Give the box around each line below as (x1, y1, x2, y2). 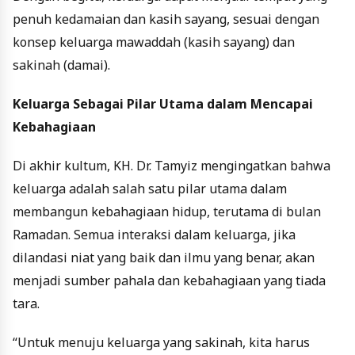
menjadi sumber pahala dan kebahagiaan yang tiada (13, 272, 326, 290)
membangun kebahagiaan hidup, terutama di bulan (13, 203, 321, 221)
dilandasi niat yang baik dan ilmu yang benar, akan (13, 249, 315, 267)
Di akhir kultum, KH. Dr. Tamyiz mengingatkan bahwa (13, 157, 330, 175)
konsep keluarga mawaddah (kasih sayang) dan (13, 33, 295, 52)
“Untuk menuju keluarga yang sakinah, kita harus (13, 334, 310, 352)
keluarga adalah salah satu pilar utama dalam (13, 180, 287, 198)
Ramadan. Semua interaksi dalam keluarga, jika (13, 226, 296, 244)
